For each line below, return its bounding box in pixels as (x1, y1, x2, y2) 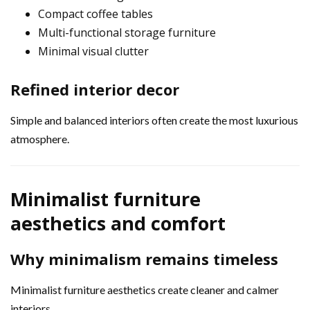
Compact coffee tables (38, 6, 153, 21)
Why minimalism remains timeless (10, 248, 278, 269)
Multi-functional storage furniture (38, 24, 216, 40)
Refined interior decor (10, 78, 179, 100)
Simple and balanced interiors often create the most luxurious (10, 113, 298, 127)
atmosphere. (10, 131, 69, 145)
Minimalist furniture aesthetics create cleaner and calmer (10, 282, 279, 296)
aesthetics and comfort (10, 210, 226, 236)
